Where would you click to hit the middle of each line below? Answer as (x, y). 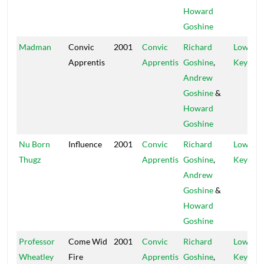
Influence (85, 144)
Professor (37, 241)
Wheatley (36, 257)
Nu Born (34, 144)
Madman (35, 47)
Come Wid (88, 241)
